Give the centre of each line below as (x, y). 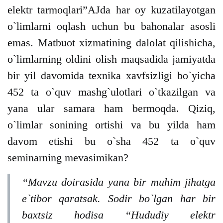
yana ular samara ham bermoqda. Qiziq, (111, 109)
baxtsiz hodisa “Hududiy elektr (119, 215)
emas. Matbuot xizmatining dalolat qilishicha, (111, 43)
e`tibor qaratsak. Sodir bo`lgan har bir (119, 199)
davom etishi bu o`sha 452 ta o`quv (111, 141)
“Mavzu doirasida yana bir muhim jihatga (119, 182)
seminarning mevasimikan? (68, 158)
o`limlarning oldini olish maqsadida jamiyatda (111, 59)
